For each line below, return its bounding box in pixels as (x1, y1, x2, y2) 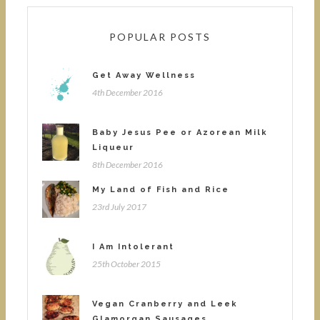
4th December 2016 (92, 87, 163, 99)
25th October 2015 (92, 259, 161, 270)
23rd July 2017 (92, 201, 146, 213)
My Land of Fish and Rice (92, 185, 229, 195)
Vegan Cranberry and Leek (92, 299, 238, 309)
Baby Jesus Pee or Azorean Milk (92, 128, 268, 138)
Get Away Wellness (92, 71, 196, 81)
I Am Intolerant (92, 242, 174, 252)
